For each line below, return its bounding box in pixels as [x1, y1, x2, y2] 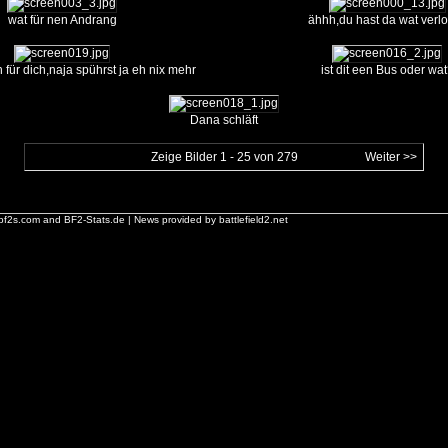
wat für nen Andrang [7, 13, 117, 27]
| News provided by [125, 214, 219, 225]
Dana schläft [190, 113, 258, 127]
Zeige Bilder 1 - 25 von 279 [151, 150, 298, 164]
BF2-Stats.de [64, 214, 125, 225]
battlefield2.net [219, 214, 288, 225]
